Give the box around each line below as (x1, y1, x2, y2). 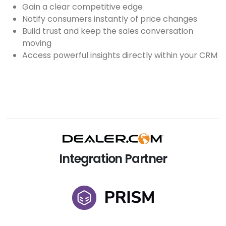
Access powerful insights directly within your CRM (22, 49, 217, 62)
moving (22, 37, 51, 49)
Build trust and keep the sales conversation (22, 25, 193, 37)
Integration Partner (59, 150, 167, 167)
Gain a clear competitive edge (22, 1, 143, 13)
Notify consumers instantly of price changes (22, 13, 197, 25)
